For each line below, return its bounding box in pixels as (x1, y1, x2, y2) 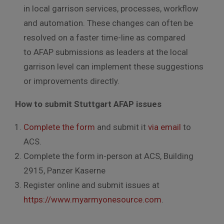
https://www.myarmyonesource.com (23, 194, 161, 204)
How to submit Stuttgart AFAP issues (15, 98, 161, 109)
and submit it (95, 121, 148, 132)
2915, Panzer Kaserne (23, 165, 105, 175)
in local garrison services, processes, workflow (23, 3, 198, 13)
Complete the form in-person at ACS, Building (23, 150, 193, 161)
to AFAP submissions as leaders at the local (23, 46, 188, 57)
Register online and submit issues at (23, 179, 159, 190)
